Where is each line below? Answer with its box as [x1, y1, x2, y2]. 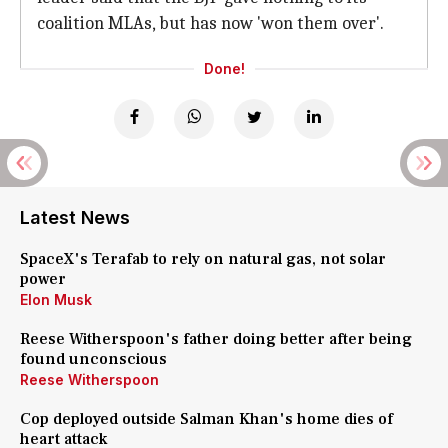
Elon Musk [20, 291, 92, 308]
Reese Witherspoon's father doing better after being [20, 329, 412, 349]
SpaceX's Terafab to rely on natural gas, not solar [20, 249, 386, 269]
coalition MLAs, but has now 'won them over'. [37, 13, 384, 34]
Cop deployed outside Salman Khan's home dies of [20, 409, 393, 429]
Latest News [20, 207, 130, 228]
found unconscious [20, 349, 167, 369]
